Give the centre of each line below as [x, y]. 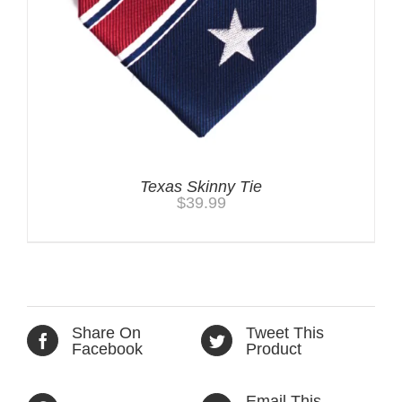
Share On [106, 332]
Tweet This [285, 332]
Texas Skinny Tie [201, 186]
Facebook [107, 349]
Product [274, 349]
